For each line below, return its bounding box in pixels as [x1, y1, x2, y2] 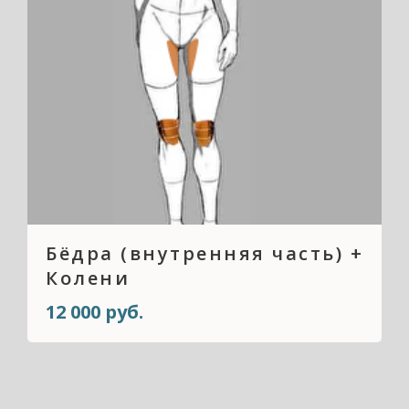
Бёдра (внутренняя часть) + [46, 240, 363, 266]
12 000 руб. [46, 299, 143, 324]
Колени [46, 265, 130, 290]
